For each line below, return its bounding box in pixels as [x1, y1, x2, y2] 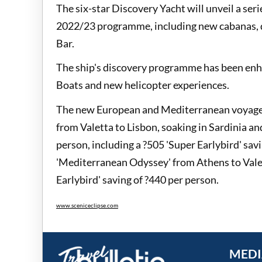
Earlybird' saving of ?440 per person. [56, 173, 220, 186]
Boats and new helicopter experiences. [56, 78, 231, 91]
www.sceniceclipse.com [56, 202, 118, 209]
